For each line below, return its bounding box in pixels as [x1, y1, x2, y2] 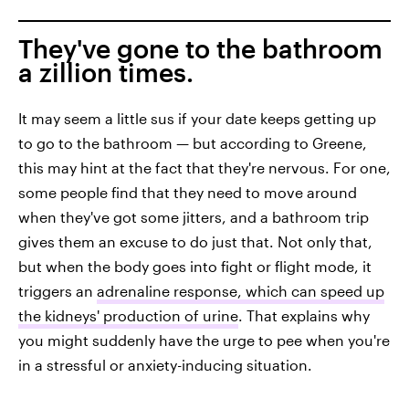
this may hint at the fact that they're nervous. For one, [18, 158, 391, 176]
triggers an [18, 281, 97, 299]
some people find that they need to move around [18, 183, 357, 201]
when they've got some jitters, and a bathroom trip [18, 207, 369, 225]
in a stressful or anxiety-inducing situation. [18, 355, 312, 373]
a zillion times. [18, 57, 194, 87]
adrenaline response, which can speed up [97, 281, 384, 299]
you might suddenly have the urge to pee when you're [18, 330, 390, 349]
